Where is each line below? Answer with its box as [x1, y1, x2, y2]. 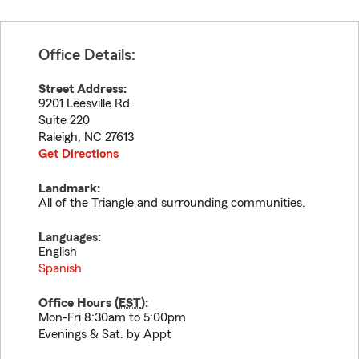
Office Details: [38, 47, 135, 63]
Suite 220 [38, 114, 90, 127]
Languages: [38, 231, 101, 244]
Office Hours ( [38, 296, 119, 309]
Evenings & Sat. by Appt [38, 328, 171, 341]
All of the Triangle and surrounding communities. [38, 196, 305, 209]
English [38, 245, 77, 258]
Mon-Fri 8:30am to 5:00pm [38, 311, 186, 324]
